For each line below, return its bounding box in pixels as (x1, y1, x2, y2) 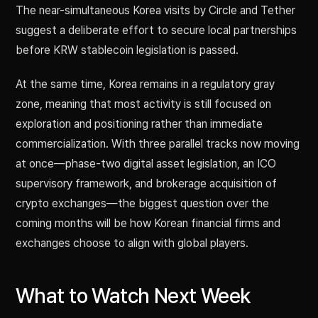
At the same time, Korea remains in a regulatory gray (16, 77, 275, 92)
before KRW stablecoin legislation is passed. (16, 43, 238, 57)
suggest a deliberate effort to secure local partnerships (16, 23, 297, 38)
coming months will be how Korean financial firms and (16, 216, 280, 231)
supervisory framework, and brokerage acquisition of (16, 177, 277, 191)
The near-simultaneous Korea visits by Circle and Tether (16, 4, 295, 18)
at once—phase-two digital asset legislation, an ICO (16, 157, 276, 171)
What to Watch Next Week (16, 284, 251, 309)
